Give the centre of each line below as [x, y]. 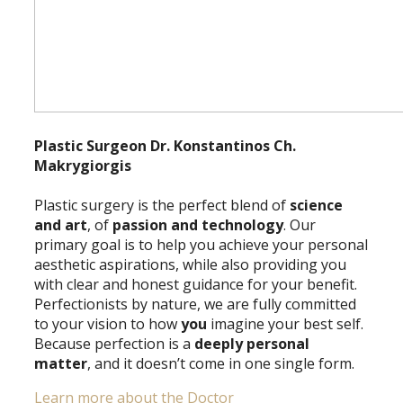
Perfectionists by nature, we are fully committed [195, 304]
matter [61, 363]
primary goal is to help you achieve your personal [201, 244]
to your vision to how [107, 323]
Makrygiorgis [83, 166]
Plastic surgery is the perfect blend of [162, 205]
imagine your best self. [285, 323]
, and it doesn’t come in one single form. [221, 363]
